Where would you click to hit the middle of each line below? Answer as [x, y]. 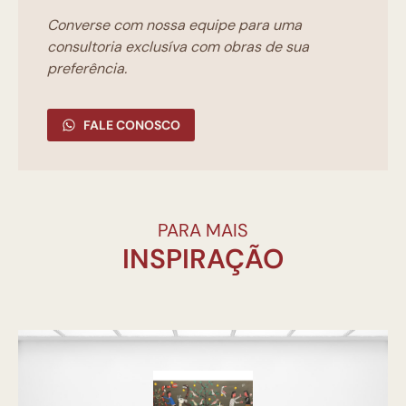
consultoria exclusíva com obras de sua [178, 47]
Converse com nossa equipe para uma [174, 25]
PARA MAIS [203, 230]
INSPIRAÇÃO [203, 259]
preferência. [87, 68]
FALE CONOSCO [132, 125]
